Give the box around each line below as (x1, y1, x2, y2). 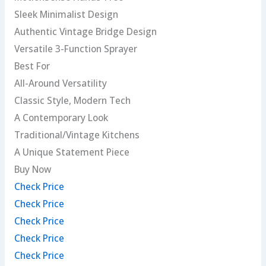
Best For (14, 59, 50, 73)
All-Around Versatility (14, 77, 107, 90)
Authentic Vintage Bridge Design (14, 25, 157, 39)
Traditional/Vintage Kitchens (14, 128, 140, 142)
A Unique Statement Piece (14, 145, 129, 159)
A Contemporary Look (14, 111, 108, 125)
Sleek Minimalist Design (14, 8, 118, 21)
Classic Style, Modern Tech (14, 94, 131, 107)
